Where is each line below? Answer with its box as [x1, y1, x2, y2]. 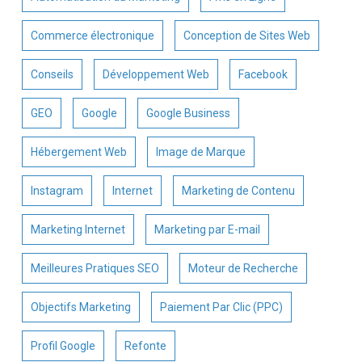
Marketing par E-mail [154, 223, 260, 237]
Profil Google [30, 339, 95, 353]
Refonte [124, 339, 166, 353]
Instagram [30, 184, 83, 198]
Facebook [238, 68, 288, 82]
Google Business [145, 107, 230, 120]
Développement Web [102, 68, 209, 82]
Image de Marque [155, 145, 246, 159]
